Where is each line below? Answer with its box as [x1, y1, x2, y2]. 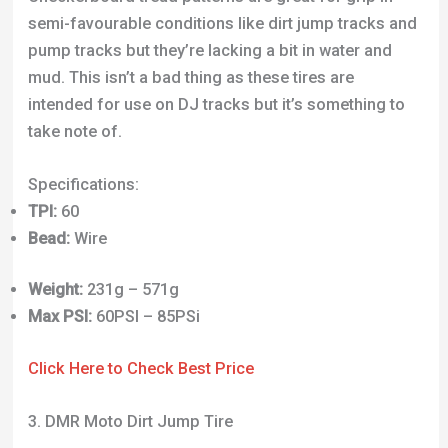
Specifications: [27, 174, 139, 194]
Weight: [27, 280, 83, 300]
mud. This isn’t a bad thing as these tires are [27, 67, 354, 87]
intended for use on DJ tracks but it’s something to [27, 94, 405, 114]
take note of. [27, 121, 122, 141]
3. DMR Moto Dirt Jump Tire [27, 412, 233, 432]
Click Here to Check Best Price [27, 358, 254, 378]
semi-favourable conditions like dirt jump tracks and [27, 13, 417, 33]
